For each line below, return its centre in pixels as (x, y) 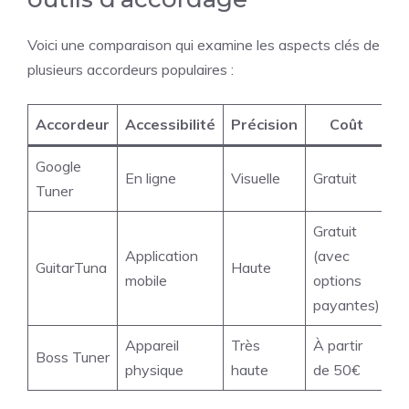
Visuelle (256, 178)
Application (162, 256)
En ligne (151, 178)
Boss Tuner (73, 357)
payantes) (346, 305)
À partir (338, 345)
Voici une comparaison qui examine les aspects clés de (204, 45)
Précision (264, 124)
